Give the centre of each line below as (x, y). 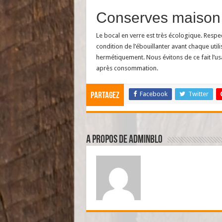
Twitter (198, 94)
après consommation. (127, 68)
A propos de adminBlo (124, 140)
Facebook (153, 94)
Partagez (105, 96)
